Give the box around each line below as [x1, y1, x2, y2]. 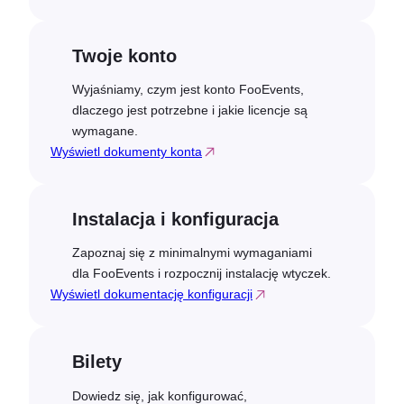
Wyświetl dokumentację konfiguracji [50, 287, 252, 302]
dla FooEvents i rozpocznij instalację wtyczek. [72, 266, 331, 281]
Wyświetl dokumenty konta [50, 144, 202, 160]
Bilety [72, 352, 122, 372]
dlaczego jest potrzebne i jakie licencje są [72, 103, 308, 118]
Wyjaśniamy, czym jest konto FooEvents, [72, 82, 304, 97]
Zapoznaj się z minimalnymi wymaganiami [72, 245, 312, 261]
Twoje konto [72, 45, 177, 66]
